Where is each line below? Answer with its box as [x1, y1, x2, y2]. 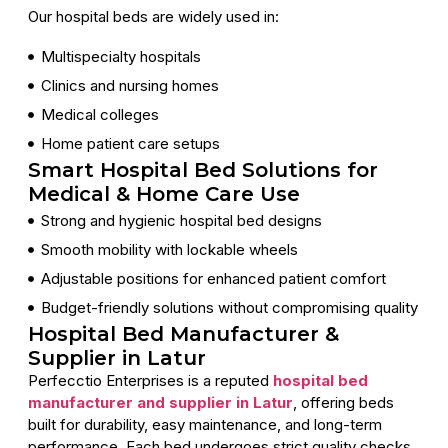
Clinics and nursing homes [40, 76, 219, 96]
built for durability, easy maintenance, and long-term [28, 415, 382, 435]
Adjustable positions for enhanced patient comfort [40, 269, 386, 289]
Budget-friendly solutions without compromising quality [40, 298, 418, 318]
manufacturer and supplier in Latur [28, 393, 293, 413]
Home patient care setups [40, 134, 220, 154]
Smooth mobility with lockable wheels [40, 240, 298, 260]
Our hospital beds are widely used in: [28, 7, 279, 27]
